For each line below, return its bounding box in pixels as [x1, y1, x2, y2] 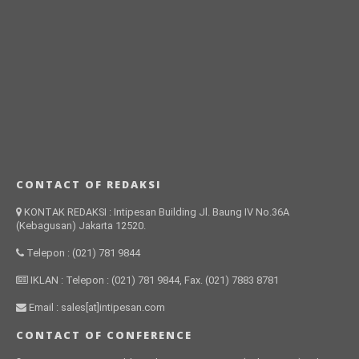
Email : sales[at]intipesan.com [26, 301, 165, 314]
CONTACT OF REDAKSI [15, 177, 161, 192]
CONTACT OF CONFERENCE [15, 328, 192, 343]
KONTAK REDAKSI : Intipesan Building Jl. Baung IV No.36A [23, 206, 289, 219]
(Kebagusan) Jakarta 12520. [15, 220, 146, 232]
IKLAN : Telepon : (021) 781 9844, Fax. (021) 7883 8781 [27, 274, 279, 287]
